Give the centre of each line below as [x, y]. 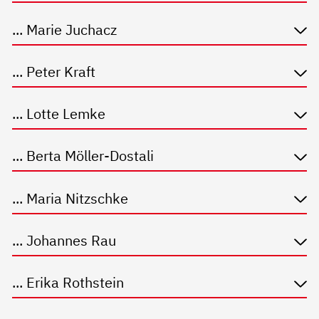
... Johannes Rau [64, 240]
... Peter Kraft [54, 71]
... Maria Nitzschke [70, 198]
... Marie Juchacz [65, 29]
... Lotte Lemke [59, 114]
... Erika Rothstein [68, 283]
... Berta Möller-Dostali [83, 156]
